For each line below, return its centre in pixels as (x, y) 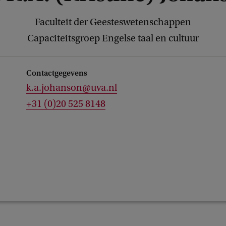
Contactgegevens (57, 73)
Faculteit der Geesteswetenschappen (113, 22)
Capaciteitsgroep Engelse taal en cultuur (113, 38)
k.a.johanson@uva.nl (72, 88)
